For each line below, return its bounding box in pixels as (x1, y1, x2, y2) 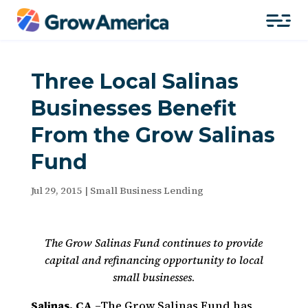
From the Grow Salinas (30, 122, 275, 148)
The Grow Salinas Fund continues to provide (45, 235, 263, 250)
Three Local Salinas (30, 69, 239, 94)
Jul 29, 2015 (30, 184, 82, 197)
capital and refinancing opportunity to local (44, 252, 263, 267)
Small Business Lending (89, 184, 203, 197)
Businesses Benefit (30, 96, 236, 121)
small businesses (113, 269, 192, 285)
